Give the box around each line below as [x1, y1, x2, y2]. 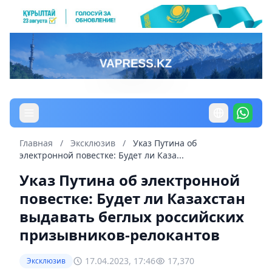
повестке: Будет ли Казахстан [19, 188, 245, 208]
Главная [19, 137, 53, 149]
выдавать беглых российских [19, 206, 244, 226]
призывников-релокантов [19, 224, 220, 245]
